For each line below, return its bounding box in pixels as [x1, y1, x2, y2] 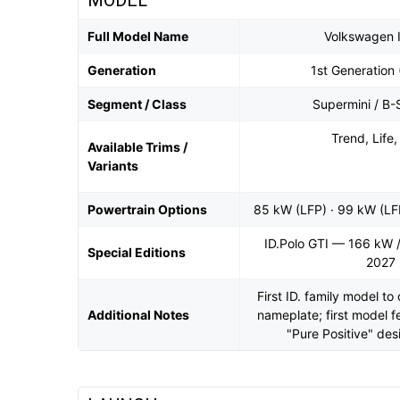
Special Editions [87, 245, 186, 260]
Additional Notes [87, 307, 189, 322]
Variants [87, 158, 138, 173]
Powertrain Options [87, 202, 207, 217]
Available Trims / [87, 139, 187, 154]
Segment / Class [87, 96, 187, 112]
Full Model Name [87, 29, 188, 44]
